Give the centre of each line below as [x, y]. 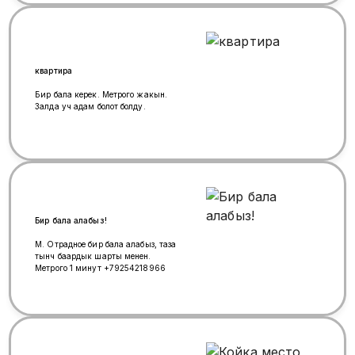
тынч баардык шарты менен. [93, 256]
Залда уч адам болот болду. [90, 107]
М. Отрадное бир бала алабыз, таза [106, 244]
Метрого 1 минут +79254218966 [100, 267]
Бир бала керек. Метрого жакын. [101, 95]
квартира [53, 71]
